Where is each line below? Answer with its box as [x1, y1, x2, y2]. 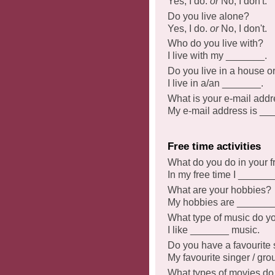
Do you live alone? [168, 10, 249, 21]
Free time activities [168, 140, 261, 152]
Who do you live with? [168, 38, 263, 49]
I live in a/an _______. [168, 78, 263, 89]
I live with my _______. [168, 50, 267, 61]
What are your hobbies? [168, 185, 271, 196]
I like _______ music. [168, 224, 260, 235]
